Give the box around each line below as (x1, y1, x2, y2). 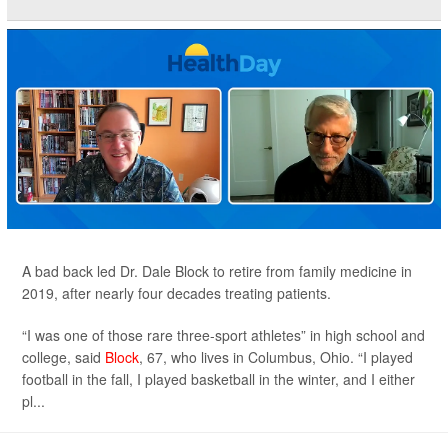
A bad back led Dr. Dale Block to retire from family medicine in (22, 261, 412, 281)
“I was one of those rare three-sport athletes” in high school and (22, 325, 425, 345)
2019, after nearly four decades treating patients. (22, 283, 331, 303)
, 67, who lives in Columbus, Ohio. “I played (139, 347, 413, 367)
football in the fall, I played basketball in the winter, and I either (22, 369, 415, 389)
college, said (22, 347, 105, 367)
